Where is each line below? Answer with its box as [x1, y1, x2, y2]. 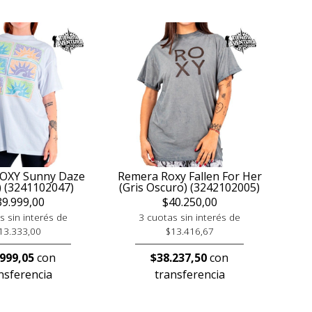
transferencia [154, 267, 225, 282]
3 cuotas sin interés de [139, 210, 240, 224]
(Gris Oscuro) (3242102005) [119, 180, 260, 195]
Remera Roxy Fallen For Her [117, 169, 262, 184]
